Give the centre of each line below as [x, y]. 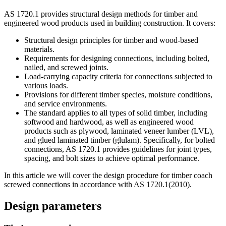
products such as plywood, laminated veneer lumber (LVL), [119, 131]
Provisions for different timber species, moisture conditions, [118, 95]
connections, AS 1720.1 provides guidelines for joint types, [118, 149]
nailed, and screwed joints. [66, 68]
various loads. [46, 86]
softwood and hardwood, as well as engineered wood [109, 122]
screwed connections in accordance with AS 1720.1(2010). [98, 185]
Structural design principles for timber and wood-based [111, 40]
